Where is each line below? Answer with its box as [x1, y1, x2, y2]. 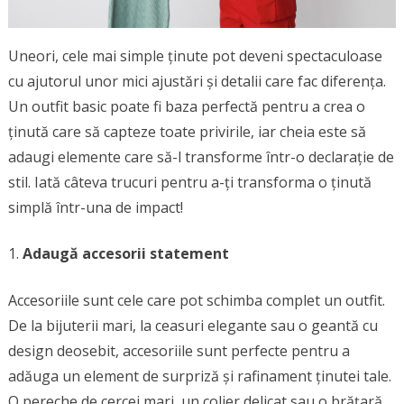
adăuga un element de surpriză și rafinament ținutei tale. [7, 365, 391, 386]
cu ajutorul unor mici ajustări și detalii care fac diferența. [7, 70, 386, 91]
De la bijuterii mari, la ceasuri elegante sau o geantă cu [7, 315, 378, 335]
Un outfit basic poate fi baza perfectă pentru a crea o [7, 96, 365, 116]
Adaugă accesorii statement [22, 243, 229, 263]
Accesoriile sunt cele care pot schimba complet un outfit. [7, 289, 385, 310]
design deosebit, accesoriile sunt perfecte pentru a [7, 340, 350, 361]
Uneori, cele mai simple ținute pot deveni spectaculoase [7, 45, 382, 66]
